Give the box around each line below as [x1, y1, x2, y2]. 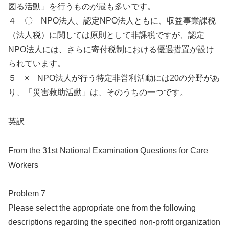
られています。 [8, 59, 65, 68]
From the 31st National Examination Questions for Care [8, 146, 208, 155]
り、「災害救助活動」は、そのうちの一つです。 [8, 87, 188, 97]
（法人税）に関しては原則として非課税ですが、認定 [8, 30, 204, 39]
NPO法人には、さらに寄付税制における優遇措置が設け [8, 44, 214, 54]
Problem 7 [8, 189, 45, 198]
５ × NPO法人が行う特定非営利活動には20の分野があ [8, 73, 220, 82]
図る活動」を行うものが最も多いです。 [8, 2, 155, 11]
